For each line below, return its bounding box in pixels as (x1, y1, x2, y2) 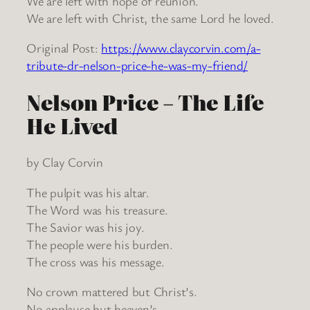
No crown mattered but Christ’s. (26, 283, 197, 300)
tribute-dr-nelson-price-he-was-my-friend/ (26, 57, 248, 74)
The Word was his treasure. (26, 201, 168, 218)
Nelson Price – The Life (26, 86, 264, 117)
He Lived (26, 110, 118, 140)
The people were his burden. (26, 235, 173, 253)
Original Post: (26, 39, 102, 57)
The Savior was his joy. (26, 218, 145, 235)
